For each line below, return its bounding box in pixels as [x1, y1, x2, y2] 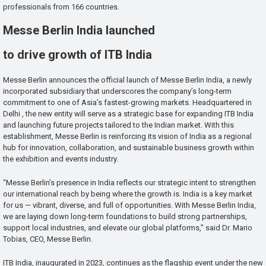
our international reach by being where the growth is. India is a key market [3, 189, 252, 199]
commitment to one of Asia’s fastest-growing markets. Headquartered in [3, 98, 252, 107]
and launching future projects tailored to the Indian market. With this [3, 121, 234, 130]
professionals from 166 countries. [3, 2, 119, 11]
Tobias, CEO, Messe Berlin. [3, 235, 93, 244]
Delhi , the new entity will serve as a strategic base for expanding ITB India [3, 109, 254, 119]
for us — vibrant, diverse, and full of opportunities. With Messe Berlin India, [3, 201, 256, 210]
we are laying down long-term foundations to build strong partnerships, [3, 212, 247, 221]
